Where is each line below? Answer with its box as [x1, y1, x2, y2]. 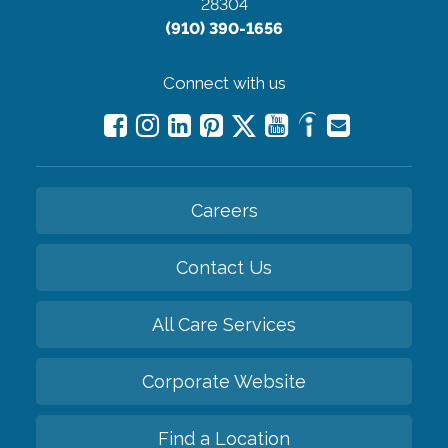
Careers [190, 199, 258, 221]
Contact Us [176, 256, 272, 278]
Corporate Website [142, 370, 306, 392]
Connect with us [162, 72, 286, 93]
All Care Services [152, 313, 296, 335]
